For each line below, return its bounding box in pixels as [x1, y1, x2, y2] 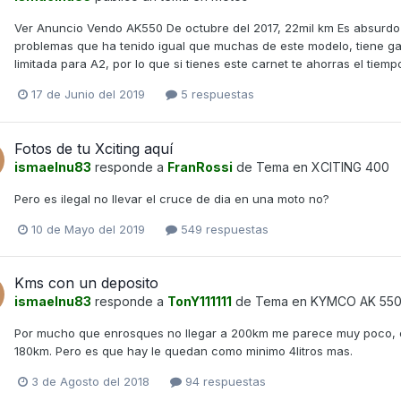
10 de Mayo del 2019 [31, 221, 145, 236]
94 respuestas [182, 373, 266, 388]
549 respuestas [177, 221, 269, 236]
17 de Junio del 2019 [31, 87, 145, 102]
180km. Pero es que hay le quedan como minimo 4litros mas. [14, 343, 353, 358]
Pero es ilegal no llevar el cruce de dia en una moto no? [14, 191, 329, 206]
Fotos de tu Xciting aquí [14, 139, 173, 158]
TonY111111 [167, 293, 232, 309]
